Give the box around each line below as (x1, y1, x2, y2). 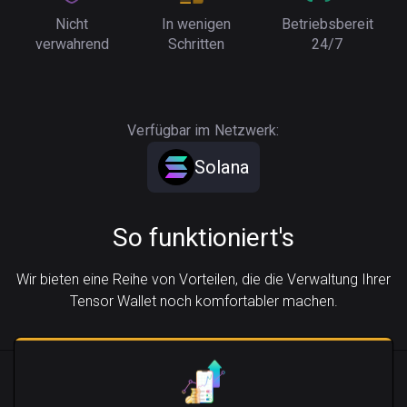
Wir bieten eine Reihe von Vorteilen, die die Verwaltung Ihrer (16, 271, 391, 288)
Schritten (167, 35, 224, 53)
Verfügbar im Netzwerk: (127, 122, 280, 139)
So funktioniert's (113, 223, 294, 253)
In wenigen (161, 15, 231, 33)
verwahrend (35, 35, 109, 53)
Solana (194, 156, 249, 178)
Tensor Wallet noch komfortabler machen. (69, 293, 338, 310)
